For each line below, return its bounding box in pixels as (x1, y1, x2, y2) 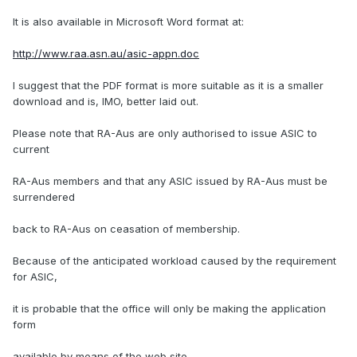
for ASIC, (13, 270, 57, 284)
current (13, 143, 49, 156)
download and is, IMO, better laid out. (13, 95, 198, 108)
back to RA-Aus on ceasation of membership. (13, 222, 240, 236)
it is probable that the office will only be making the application (13, 302, 326, 316)
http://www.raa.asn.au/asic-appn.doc (13, 47, 199, 61)
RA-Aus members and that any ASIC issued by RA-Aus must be (13, 175, 328, 188)
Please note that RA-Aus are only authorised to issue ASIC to (13, 127, 317, 140)
